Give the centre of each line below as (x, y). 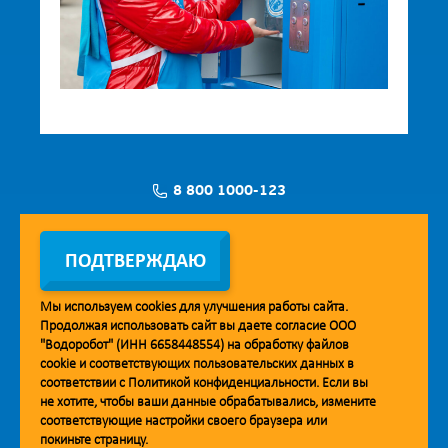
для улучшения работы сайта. (262, 307)
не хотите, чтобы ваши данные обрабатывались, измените (208, 402)
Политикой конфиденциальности (222, 383)
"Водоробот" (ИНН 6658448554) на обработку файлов (194, 345)
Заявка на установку (230, 238)
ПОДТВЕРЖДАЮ (135, 262)
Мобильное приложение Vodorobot (224, 342)
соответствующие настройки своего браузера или (183, 421)
